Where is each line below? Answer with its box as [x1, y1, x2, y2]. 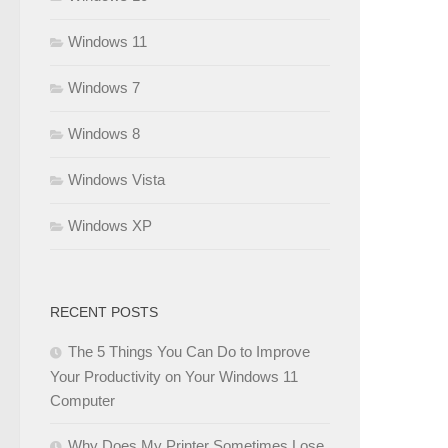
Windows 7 [68, 78, 140, 96]
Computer [50, 391, 115, 409]
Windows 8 [68, 124, 140, 142]
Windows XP [68, 216, 152, 234]
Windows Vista [68, 170, 165, 188]
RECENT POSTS [50, 303, 158, 320]
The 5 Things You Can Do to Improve [68, 342, 310, 360]
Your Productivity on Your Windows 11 [50, 367, 298, 385]
